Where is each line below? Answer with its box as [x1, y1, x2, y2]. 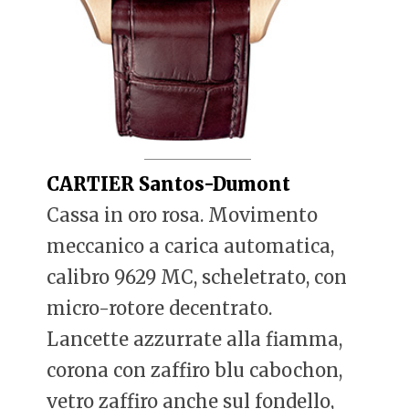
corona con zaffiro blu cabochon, [47, 358, 343, 382]
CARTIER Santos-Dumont [47, 172, 291, 195]
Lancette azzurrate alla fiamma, [47, 327, 343, 351]
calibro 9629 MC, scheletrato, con [47, 265, 348, 288]
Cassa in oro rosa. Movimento [47, 203, 319, 226]
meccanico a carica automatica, [47, 234, 335, 257]
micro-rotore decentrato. [47, 296, 273, 320]
